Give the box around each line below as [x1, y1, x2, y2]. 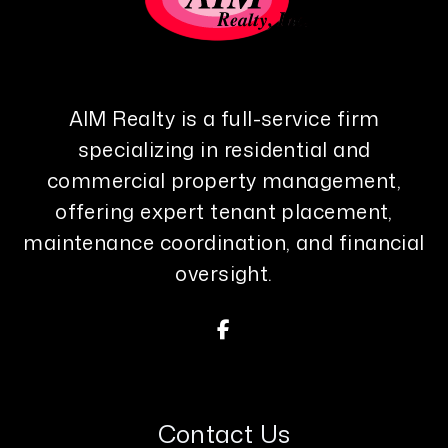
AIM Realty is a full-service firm [68, 104, 380, 132]
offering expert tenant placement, [55, 197, 393, 225]
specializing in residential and [77, 135, 371, 163]
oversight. [175, 259, 273, 287]
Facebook [229, 314, 330, 342]
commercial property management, [47, 166, 401, 194]
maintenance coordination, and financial [23, 228, 425, 256]
